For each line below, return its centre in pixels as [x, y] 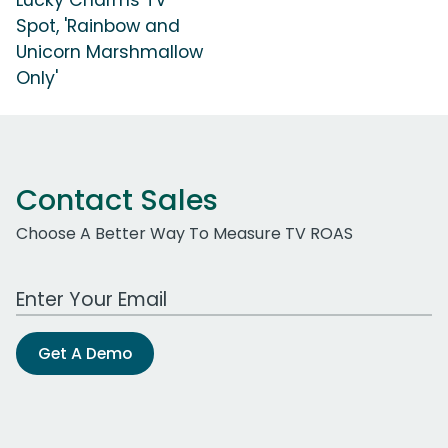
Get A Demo [85, 353]
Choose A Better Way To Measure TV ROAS [184, 233]
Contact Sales [117, 199]
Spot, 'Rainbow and [98, 25]
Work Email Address [93, 288]
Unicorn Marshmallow [109, 51]
